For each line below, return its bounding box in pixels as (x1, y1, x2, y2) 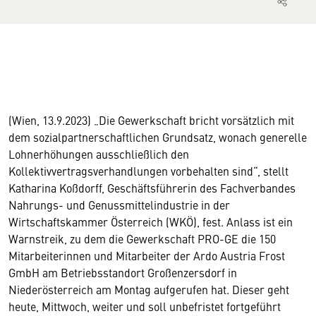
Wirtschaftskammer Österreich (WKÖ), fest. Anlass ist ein (8, 214, 293, 229)
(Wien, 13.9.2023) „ (8, 112, 99, 128)
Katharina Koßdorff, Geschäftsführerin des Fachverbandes (8, 180, 296, 195)
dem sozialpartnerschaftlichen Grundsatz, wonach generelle (8, 129, 307, 145)
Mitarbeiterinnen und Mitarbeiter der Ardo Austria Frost (8, 248, 285, 263)
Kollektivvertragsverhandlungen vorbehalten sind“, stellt (8, 163, 288, 178)
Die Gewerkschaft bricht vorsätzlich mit (99, 112, 294, 128)
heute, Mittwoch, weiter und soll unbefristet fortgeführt (8, 298, 281, 314)
